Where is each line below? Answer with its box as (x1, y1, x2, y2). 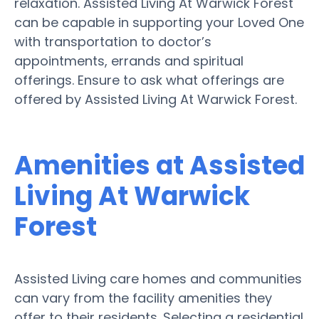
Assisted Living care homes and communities (14, 269, 302, 288)
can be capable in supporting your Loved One (14, 13, 304, 31)
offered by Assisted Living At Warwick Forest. (14, 90, 297, 108)
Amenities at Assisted (14, 147, 305, 184)
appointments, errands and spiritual (14, 51, 244, 70)
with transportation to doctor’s (14, 32, 211, 51)
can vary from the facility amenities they (14, 288, 272, 307)
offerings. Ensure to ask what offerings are (14, 70, 284, 89)
